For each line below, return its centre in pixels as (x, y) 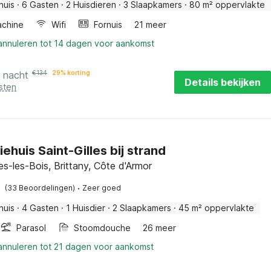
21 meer (150, 24)
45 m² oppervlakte (216, 208)
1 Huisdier (86, 208)
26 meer (159, 228)
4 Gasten (40, 208)
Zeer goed (102, 188)
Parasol (31, 228)
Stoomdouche (102, 228)
